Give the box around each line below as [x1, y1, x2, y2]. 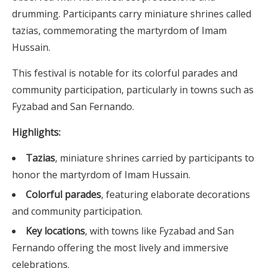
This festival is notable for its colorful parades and [12, 66, 237, 80]
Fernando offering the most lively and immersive [12, 240, 229, 254]
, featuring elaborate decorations [101, 187, 250, 201]
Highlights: [12, 125, 60, 139]
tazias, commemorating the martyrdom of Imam [12, 23, 227, 37]
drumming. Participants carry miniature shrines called [12, 7, 251, 20]
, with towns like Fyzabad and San [85, 224, 234, 237]
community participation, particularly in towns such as [12, 83, 254, 96]
